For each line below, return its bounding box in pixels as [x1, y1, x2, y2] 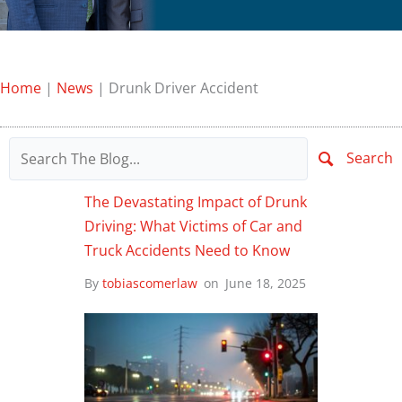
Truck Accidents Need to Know [84, 239, 290, 260]
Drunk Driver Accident [109, 77, 258, 99]
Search [346, 148, 393, 169]
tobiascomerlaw [102, 274, 197, 292]
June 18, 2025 [225, 274, 306, 292]
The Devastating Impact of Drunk [84, 190, 307, 212]
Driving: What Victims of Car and [84, 214, 302, 236]
